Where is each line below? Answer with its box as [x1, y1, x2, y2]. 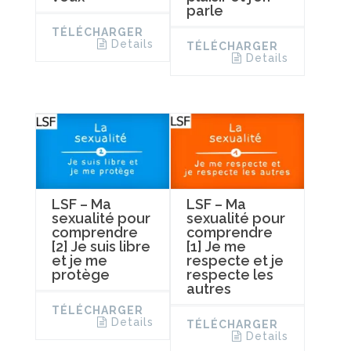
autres [186, 280, 231, 298]
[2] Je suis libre [52, 238, 150, 255]
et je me [52, 252, 107, 270]
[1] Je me [186, 238, 246, 255]
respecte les [186, 266, 273, 284]
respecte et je [186, 252, 284, 270]
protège [52, 266, 110, 284]
